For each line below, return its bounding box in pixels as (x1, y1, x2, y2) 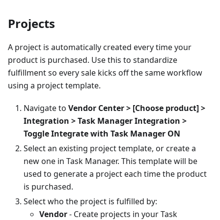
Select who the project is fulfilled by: (24, 195, 157, 207)
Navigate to (24, 102, 68, 113)
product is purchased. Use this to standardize (8, 54, 177, 65)
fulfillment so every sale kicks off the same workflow (8, 67, 202, 78)
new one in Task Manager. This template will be (24, 155, 197, 166)
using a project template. (8, 80, 101, 91)
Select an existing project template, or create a (24, 142, 196, 154)
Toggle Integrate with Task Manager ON (24, 128, 180, 139)
